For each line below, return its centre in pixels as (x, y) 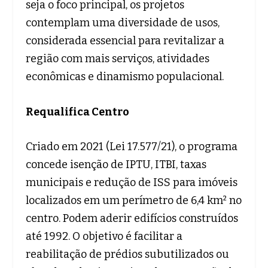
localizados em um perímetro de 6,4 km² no (133, 201)
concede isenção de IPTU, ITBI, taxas (116, 165)
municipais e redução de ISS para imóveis (131, 183)
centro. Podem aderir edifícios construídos (132, 219)
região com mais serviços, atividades (117, 58)
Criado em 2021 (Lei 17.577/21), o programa (131, 147)
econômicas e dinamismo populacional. (124, 76)
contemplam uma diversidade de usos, (122, 22)
